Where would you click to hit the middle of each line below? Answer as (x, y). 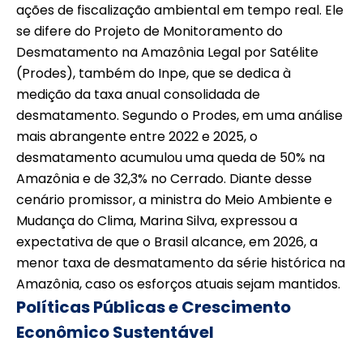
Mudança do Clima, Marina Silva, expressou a (157, 220)
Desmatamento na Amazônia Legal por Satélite (167, 52)
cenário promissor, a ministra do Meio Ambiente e (174, 199)
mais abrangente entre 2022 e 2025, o (137, 136)
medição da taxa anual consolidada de (138, 94)
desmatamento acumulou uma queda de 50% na (171, 157)
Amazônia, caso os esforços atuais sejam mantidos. (178, 284)
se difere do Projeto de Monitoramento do (149, 31)
